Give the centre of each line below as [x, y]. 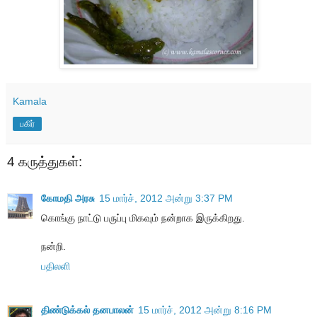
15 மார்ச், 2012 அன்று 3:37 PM [166, 198]
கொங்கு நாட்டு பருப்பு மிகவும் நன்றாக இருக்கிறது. [143, 218]
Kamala [30, 101]
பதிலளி [56, 266]
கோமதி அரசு [68, 198]
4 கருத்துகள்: [45, 161]
